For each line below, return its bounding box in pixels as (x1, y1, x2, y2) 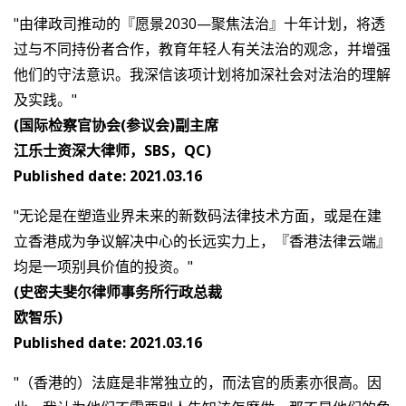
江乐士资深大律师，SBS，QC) (14, 140, 211, 161)
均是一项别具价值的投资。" (14, 256, 193, 277)
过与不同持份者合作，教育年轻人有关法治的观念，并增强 (14, 39, 391, 60)
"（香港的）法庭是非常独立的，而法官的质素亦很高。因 (14, 372, 382, 393)
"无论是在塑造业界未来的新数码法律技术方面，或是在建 (14, 206, 382, 227)
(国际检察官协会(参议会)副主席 (14, 115, 218, 136)
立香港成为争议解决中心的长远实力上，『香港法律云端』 (14, 231, 391, 252)
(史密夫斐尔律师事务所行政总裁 (14, 282, 222, 303)
